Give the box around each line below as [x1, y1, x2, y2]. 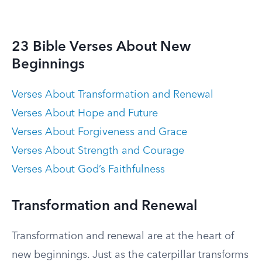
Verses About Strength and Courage [12, 146, 184, 156]
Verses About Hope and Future [12, 108, 158, 119]
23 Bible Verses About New [12, 40, 191, 54]
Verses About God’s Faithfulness [12, 164, 165, 175]
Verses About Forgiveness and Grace [12, 127, 187, 137]
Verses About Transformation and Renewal [12, 89, 213, 100]
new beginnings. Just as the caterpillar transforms [12, 250, 249, 260]
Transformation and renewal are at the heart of [12, 231, 234, 242]
